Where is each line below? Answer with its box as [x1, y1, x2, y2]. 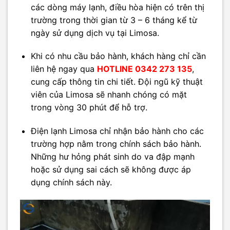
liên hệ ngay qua [30, 64, 97, 74]
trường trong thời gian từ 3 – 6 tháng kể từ [30, 14, 197, 25]
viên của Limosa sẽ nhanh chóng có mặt [30, 89, 187, 100]
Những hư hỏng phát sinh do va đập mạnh [30, 151, 195, 162]
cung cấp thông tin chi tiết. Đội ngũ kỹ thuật [30, 76, 203, 87]
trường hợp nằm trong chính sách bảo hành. [30, 139, 201, 149]
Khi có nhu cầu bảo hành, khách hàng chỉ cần [30, 51, 206, 62]
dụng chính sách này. [30, 177, 112, 188]
